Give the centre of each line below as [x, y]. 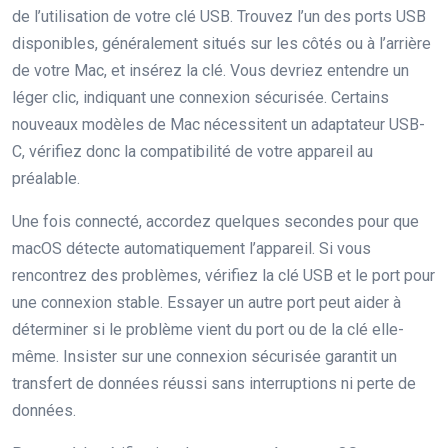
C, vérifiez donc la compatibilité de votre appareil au [192, 151]
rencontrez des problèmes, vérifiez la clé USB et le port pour [223, 275]
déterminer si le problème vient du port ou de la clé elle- [208, 329]
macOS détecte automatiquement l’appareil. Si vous [191, 248]
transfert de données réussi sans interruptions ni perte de [214, 383]
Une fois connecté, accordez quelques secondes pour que [215, 221]
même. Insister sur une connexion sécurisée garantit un [204, 356]
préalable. [46, 178]
